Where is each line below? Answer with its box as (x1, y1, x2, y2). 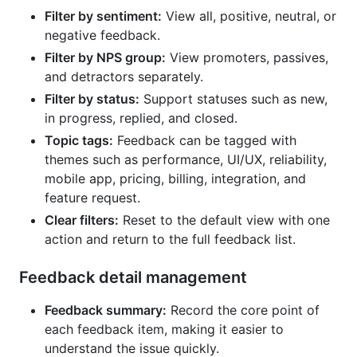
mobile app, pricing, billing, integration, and (45, 170, 306, 186)
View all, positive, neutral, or (162, 7, 336, 24)
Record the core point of (167, 301, 320, 318)
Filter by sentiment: (45, 7, 162, 24)
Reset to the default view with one (119, 211, 330, 228)
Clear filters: (45, 211, 119, 228)
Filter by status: (45, 90, 139, 107)
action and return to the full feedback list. (45, 230, 296, 247)
